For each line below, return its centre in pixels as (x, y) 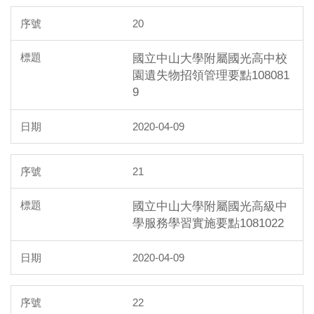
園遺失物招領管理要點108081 (211, 75)
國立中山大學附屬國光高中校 (210, 58)
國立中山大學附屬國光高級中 (210, 206)
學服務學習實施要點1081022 (208, 223)
